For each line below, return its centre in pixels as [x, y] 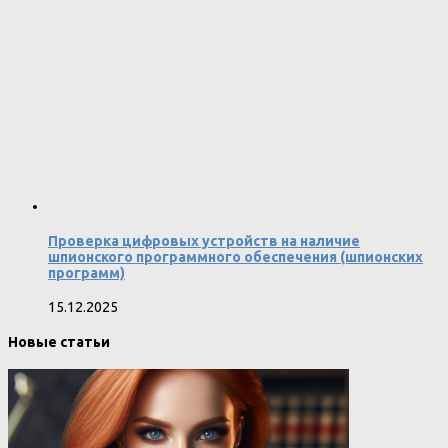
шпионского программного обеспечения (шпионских [235, 256]
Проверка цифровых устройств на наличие [204, 240]
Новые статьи [59, 342]
